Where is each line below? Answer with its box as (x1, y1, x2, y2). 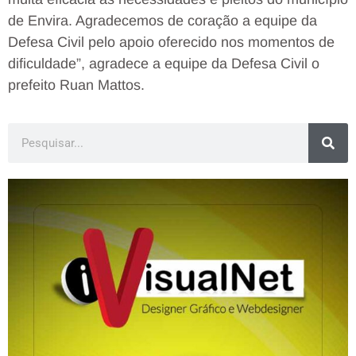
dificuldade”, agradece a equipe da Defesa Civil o (8, 56, 319, 72)
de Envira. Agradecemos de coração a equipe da (8, 13, 317, 29)
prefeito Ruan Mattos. (8, 77, 145, 94)
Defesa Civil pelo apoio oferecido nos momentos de (8, 34, 335, 51)
